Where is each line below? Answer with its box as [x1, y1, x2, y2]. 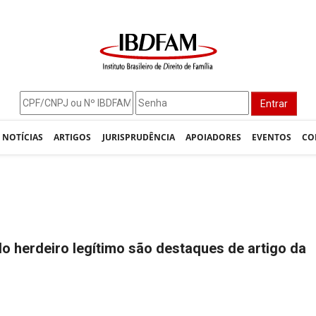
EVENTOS [252, 131, 292, 143]
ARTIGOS [54, 131, 92, 143]
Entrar [260, 98, 288, 110]
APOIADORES [185, 131, 241, 143]
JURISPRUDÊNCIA [102, 131, 175, 143]
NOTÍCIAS [2, 131, 44, 143]
